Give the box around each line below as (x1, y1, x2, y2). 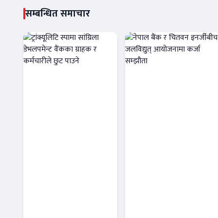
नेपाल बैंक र (133, 180, 186, 200)
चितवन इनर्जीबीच (133, 196, 212, 216)
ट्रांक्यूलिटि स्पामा (31, 180, 104, 200)
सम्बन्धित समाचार (25, 5, 90, 22)
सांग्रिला (31, 196, 66, 216)
